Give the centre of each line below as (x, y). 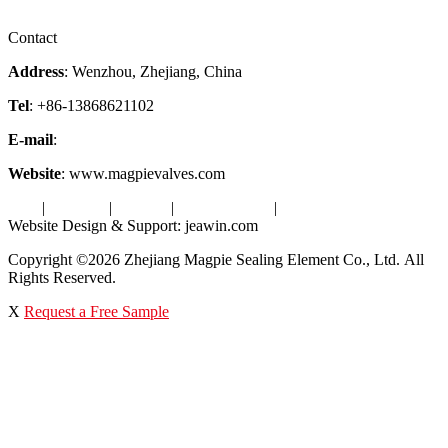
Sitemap (141, 207)
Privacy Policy (224, 207)
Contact (32, 37)
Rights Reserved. (62, 277)
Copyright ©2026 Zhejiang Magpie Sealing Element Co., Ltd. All (216, 259)
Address (36, 71)
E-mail (30, 139)
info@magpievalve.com (136, 139)
